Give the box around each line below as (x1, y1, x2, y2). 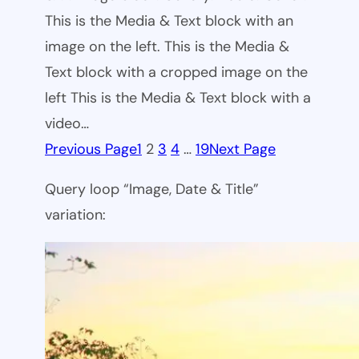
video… (45, 113, 89, 133)
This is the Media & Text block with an (45, 10, 293, 30)
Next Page (209, 139, 276, 159)
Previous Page (45, 139, 137, 159)
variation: (45, 204, 106, 224)
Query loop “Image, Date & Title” (45, 179, 259, 199)
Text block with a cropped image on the (45, 62, 308, 82)
